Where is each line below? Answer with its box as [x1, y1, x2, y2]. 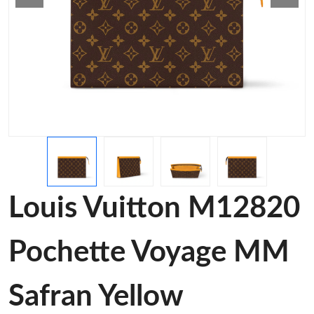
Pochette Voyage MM [8, 238, 289, 267]
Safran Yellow [8, 282, 184, 311]
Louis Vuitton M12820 [8, 193, 300, 223]
